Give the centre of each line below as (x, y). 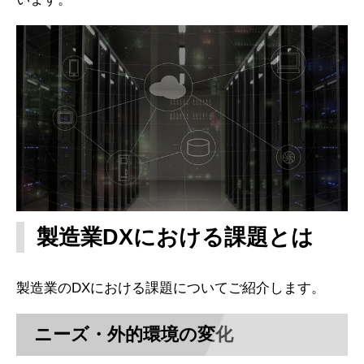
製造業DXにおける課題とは (175, 237)
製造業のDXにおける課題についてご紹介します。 (171, 288)
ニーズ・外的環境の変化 (134, 334)
